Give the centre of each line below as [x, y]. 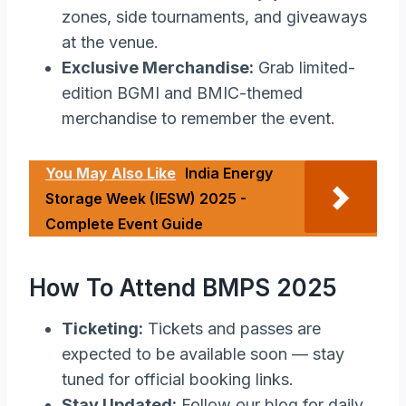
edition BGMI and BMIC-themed [182, 92]
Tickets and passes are [232, 328]
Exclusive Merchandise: [158, 67]
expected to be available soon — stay [203, 353]
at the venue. [110, 42]
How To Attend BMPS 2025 [183, 287]
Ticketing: [102, 328]
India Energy [229, 173]
